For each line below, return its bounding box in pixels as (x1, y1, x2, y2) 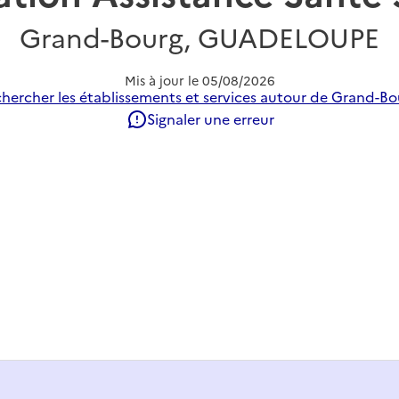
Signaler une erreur (146, 109, 274, 129)
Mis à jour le (124, 70, 202, 89)
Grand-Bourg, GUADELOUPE (20, 17, 379, 55)
